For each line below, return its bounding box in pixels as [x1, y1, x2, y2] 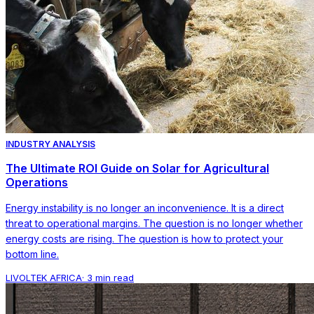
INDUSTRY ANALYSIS [6, 138, 95, 149]
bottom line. [6, 247, 59, 260]
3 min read [87, 271, 134, 283]
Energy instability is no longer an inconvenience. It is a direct [6, 201, 284, 214]
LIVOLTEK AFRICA [6, 271, 82, 283]
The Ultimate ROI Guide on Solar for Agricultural [6, 161, 269, 175]
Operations [6, 175, 68, 189]
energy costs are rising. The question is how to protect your [6, 232, 283, 245]
